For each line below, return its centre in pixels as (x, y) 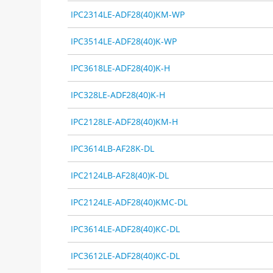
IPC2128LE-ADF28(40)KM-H (125, 121)
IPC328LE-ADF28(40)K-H (118, 94)
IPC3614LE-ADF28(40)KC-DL (126, 229)
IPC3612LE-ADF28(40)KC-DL (126, 255)
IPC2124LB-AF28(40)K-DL (120, 175)
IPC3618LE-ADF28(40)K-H (121, 68)
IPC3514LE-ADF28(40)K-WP (124, 41)
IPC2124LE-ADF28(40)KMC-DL (129, 202)
